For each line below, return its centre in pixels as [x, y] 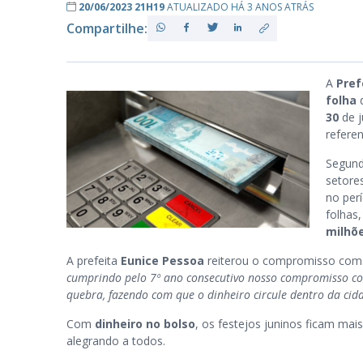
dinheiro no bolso [145, 324]
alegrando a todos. [117, 341]
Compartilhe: [107, 28]
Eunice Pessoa [162, 261]
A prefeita [94, 261]
